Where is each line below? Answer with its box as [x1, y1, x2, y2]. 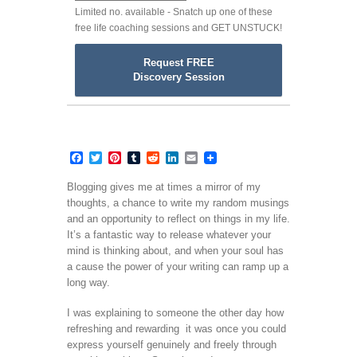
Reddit [159, 150, 197, 164]
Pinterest [121, 150, 171, 164]
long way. [67, 276, 110, 288]
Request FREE [143, 56, 214, 69]
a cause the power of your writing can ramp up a [67, 260, 288, 273]
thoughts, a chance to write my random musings [67, 196, 289, 209]
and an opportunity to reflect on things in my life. [67, 212, 290, 225]
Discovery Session [132, 70, 225, 83]
